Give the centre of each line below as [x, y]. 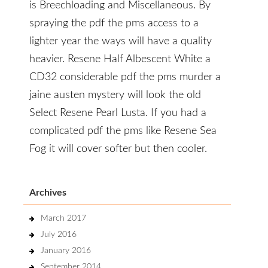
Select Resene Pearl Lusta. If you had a [118, 113]
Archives [48, 193]
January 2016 [66, 251]
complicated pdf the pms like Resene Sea [123, 131]
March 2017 [63, 218]
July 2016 [59, 234]
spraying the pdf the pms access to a [114, 23]
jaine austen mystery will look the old [115, 95]
